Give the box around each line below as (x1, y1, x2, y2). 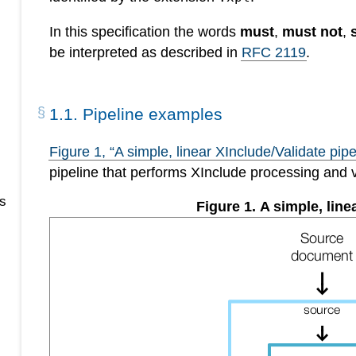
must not (282, 23, 343, 40)
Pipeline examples (83, 105, 223, 124)
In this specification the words (49, 23, 241, 40)
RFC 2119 (242, 44, 307, 60)
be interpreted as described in (49, 44, 242, 60)
